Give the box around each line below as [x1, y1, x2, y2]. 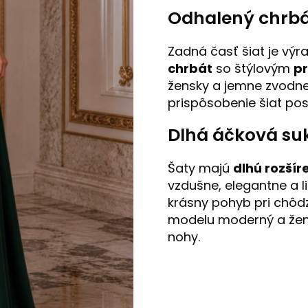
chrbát [168, 60, 212, 78]
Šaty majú [168, 159, 233, 177]
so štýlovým [212, 60, 294, 78]
